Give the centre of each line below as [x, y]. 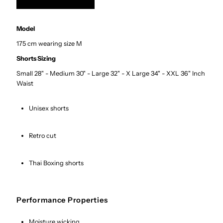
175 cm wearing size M [50, 43]
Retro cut [43, 135]
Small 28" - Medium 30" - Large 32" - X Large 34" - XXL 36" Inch [111, 73]
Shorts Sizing [36, 58]
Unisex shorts [49, 108]
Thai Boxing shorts [56, 163]
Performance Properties [62, 200]
